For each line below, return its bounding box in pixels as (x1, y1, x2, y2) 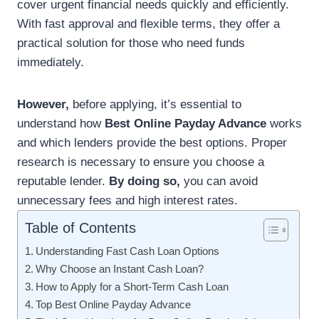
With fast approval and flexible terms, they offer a (17, 17, 280, 31)
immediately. (17, 56, 84, 70)
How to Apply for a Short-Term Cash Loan (36, 281, 229, 293)
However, (17, 98, 69, 112)
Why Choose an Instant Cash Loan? (36, 263, 204, 276)
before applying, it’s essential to (69, 98, 241, 112)
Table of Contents (25, 220, 136, 236)
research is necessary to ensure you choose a (17, 155, 264, 169)
